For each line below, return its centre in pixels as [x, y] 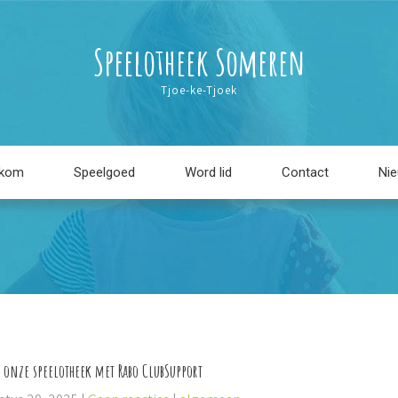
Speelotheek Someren [199, 62]
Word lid [208, 172]
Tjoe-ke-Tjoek [199, 90]
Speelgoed [104, 172]
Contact [305, 172]
